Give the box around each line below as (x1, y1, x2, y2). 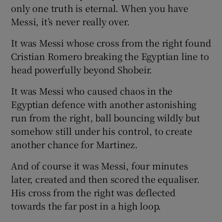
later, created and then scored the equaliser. (11, 172, 200, 186)
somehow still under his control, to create (11, 124, 193, 138)
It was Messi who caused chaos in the (11, 84, 173, 98)
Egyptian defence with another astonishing (11, 98, 197, 111)
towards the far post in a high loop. (11, 199, 162, 213)
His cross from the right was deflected (11, 186, 175, 199)
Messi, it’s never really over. (11, 15, 130, 28)
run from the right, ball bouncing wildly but (11, 111, 200, 124)
